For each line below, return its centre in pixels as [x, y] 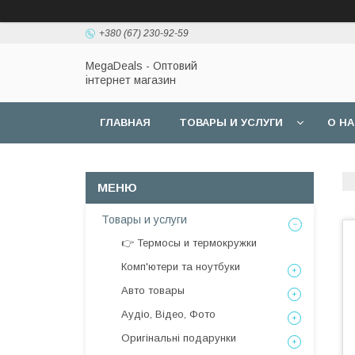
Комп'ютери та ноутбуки [181, 267]
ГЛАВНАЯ [125, 122]
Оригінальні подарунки [179, 338]
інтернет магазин [131, 80]
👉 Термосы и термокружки [189, 243]
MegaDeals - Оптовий [141, 66]
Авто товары [153, 290]
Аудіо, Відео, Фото [168, 314]
